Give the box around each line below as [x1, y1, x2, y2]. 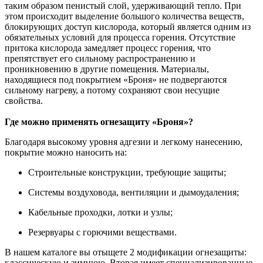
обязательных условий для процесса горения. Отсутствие [5, 32, 235, 42]
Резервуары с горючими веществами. [28, 227, 177, 237]
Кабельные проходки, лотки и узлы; [28, 207, 173, 217]
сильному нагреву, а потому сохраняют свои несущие [5, 85, 220, 95]
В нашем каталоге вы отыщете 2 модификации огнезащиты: [5, 247, 247, 257]
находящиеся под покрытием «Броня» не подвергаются [5, 74, 227, 85]
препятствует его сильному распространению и [5, 53, 195, 63]
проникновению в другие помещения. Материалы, [5, 63, 209, 74]
